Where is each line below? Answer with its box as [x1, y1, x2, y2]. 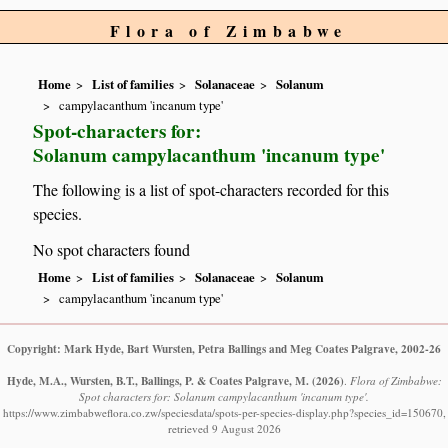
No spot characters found [33, 239, 191, 261]
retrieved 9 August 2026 [167, 420, 281, 436]
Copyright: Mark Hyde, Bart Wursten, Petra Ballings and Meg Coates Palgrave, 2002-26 [7, 339, 441, 357]
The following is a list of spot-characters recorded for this [33, 179, 390, 201]
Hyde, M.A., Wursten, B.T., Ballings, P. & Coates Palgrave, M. [6, 371, 309, 389]
